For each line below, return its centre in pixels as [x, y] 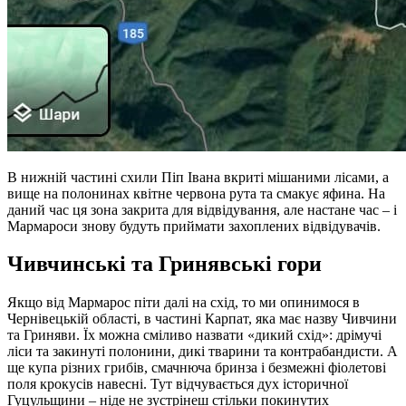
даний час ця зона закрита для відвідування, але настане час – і [202, 209]
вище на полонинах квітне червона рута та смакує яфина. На [196, 193]
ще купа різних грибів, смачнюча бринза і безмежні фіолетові [197, 368]
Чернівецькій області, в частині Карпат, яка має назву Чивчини [202, 319]
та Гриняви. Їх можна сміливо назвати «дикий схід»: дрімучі [194, 335]
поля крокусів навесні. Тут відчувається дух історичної [178, 384]
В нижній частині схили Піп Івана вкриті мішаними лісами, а [198, 177]
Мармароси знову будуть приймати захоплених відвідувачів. [194, 226]
